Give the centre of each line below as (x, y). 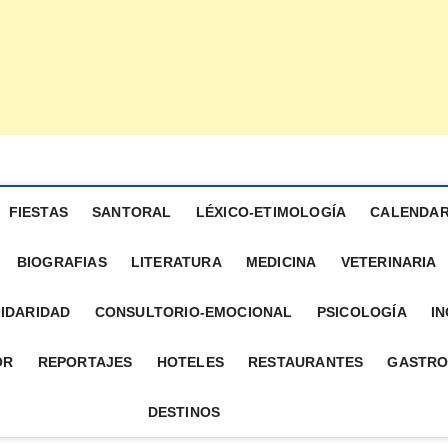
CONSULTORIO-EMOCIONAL (193, 312)
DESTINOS (184, 412)
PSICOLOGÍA (361, 312)
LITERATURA (176, 262)
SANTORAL (132, 212)
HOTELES (190, 362)
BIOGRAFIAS (61, 262)
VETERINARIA (388, 262)
